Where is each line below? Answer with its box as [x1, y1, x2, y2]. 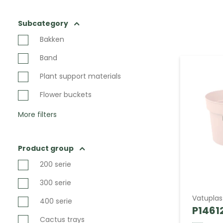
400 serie [40, 196, 72, 206]
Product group [18, 143, 74, 153]
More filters [18, 110, 57, 119]
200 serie [40, 159, 71, 169]
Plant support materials [40, 71, 121, 81]
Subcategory [18, 18, 68, 28]
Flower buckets [40, 90, 92, 100]
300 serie [40, 178, 71, 188]
